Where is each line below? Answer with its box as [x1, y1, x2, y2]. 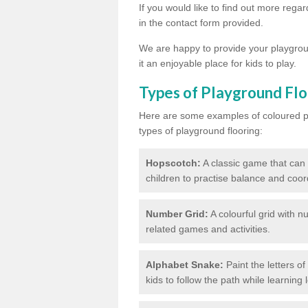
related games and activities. [146, 223, 270, 234]
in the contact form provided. [139, 16, 263, 28]
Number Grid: [146, 208, 208, 219]
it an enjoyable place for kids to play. [139, 57, 299, 69]
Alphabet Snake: [146, 258, 223, 270]
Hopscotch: [146, 157, 201, 168]
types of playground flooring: [139, 124, 263, 136]
